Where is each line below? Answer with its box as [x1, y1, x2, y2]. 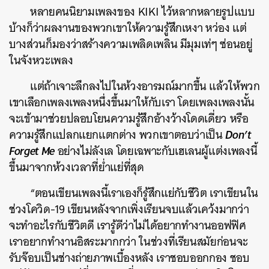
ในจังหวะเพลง [9, 50, 73, 70]
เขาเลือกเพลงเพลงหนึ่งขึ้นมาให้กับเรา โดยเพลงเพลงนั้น [9, 92, 255, 112]
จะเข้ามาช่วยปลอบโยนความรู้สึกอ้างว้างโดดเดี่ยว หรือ [9, 108, 249, 128]
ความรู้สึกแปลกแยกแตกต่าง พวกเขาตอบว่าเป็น [9, 124, 226, 145]
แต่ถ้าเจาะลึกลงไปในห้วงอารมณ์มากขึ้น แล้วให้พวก [30, 76, 260, 96]
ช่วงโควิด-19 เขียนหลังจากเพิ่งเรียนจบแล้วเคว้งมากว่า [9, 199, 249, 219]
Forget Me [9, 140, 55, 161]
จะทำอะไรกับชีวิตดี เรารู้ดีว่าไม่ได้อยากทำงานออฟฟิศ [9, 215, 246, 235]
